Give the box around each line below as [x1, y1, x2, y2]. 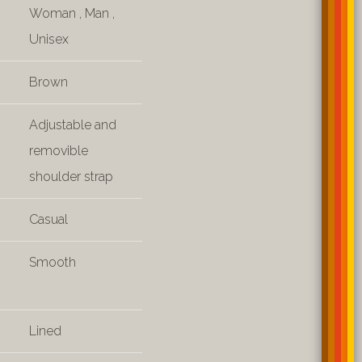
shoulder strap [29, 169, 113, 184]
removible [29, 143, 88, 158]
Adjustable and [29, 117, 116, 133]
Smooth [29, 255, 76, 270]
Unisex [29, 32, 69, 47]
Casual [29, 212, 68, 227]
